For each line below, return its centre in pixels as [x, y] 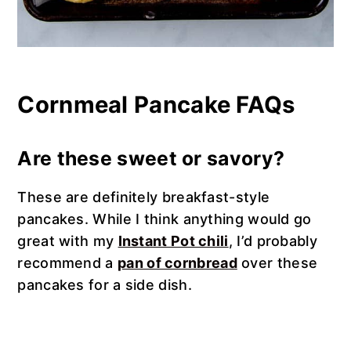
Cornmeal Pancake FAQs [156, 105]
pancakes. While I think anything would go [165, 219]
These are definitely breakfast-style [144, 197]
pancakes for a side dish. [105, 285]
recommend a [67, 263]
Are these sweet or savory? [151, 159]
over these [277, 263]
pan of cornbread [177, 263]
